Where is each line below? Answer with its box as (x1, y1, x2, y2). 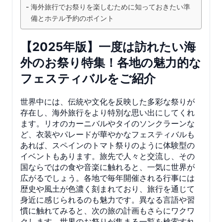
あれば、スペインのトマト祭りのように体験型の (20, 140, 195, 150)
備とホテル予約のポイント (30, 13, 114, 22)
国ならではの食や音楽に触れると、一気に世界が (20, 162, 195, 172)
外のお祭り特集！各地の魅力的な (20, 55, 201, 70)
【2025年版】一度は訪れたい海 (20, 39, 196, 54)
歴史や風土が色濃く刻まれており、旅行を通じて (20, 183, 195, 194)
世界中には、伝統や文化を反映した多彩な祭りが (20, 96, 195, 107)
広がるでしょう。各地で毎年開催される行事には (20, 172, 195, 183)
